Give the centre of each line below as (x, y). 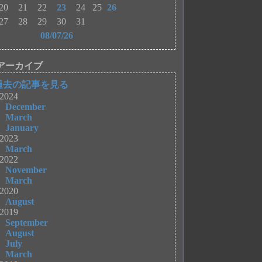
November (26, 170)
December (26, 107)
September (27, 223)
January (22, 128)
